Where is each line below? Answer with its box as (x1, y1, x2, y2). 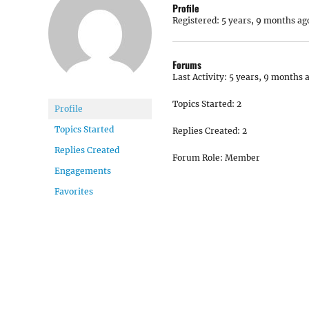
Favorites (54, 186, 93, 197)
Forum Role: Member (172, 152, 260, 163)
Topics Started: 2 (172, 99, 241, 109)
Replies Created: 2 (172, 126, 247, 136)
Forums (172, 57, 201, 72)
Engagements (54, 166, 111, 176)
